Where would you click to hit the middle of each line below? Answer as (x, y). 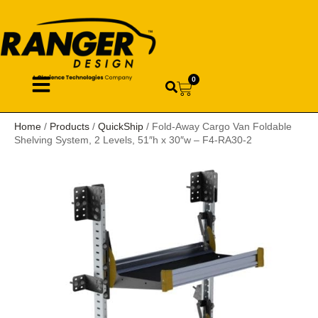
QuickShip (121, 126)
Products (70, 126)
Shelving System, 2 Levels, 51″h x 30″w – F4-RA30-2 (133, 139)
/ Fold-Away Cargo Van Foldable (218, 126)
